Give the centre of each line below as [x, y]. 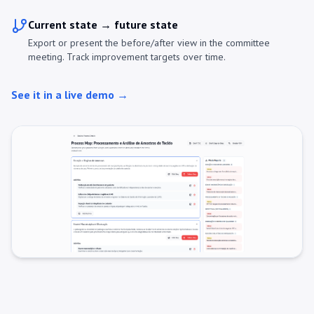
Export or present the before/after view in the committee [149, 43]
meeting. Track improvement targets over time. [127, 57]
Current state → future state [103, 25]
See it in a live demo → [70, 95]
